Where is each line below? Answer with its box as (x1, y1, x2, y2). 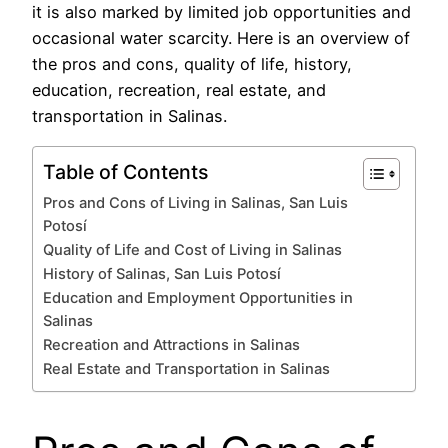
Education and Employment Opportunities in (43, 288, 353, 307)
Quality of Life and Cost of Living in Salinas (43, 240, 342, 259)
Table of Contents (43, 159, 208, 184)
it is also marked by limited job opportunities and (32, 2, 411, 23)
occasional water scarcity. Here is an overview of (32, 28, 410, 49)
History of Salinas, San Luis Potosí (43, 264, 281, 283)
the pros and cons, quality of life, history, (32, 54, 352, 75)
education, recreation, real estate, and (32, 80, 326, 101)
